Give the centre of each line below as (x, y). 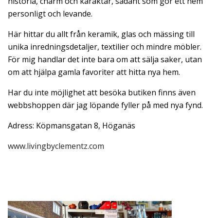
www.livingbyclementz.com (56, 146)
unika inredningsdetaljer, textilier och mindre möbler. (105, 47)
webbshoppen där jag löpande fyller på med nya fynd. (105, 105)
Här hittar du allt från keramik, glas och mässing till (101, 34)
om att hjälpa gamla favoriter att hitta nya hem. (94, 72)
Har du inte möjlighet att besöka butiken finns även (102, 93)
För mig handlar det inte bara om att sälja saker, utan (105, 60)
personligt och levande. (50, 14)
